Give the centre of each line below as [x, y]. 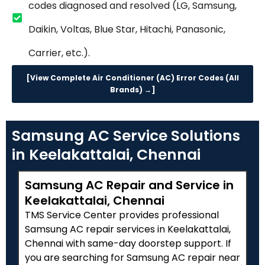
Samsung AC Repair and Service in [129, 185]
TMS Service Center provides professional [122, 215]
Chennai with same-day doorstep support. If [128, 244]
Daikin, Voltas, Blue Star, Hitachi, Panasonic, [127, 30]
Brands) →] [132, 90]
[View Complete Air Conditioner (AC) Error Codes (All [132, 78]
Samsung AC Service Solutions [126, 136]
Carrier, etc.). [59, 53]
